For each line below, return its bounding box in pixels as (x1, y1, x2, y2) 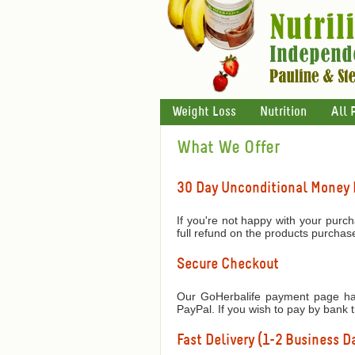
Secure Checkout (177, 257, 279, 273)
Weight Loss (172, 105, 236, 119)
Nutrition (260, 105, 307, 119)
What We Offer (177, 139, 280, 157)
